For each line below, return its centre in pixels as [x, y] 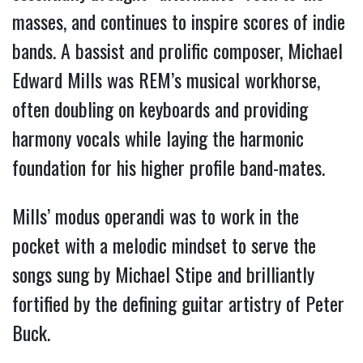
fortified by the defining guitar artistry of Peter [178, 303]
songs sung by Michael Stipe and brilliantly [163, 274]
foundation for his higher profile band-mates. [171, 167]
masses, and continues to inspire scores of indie [179, 21]
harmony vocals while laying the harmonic [158, 138]
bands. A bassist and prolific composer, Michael [177, 51]
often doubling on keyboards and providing [160, 109]
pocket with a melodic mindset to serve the [164, 245]
